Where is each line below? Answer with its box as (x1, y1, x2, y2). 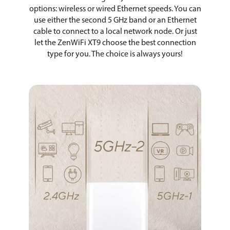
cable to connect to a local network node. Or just (33, 27, 197, 36)
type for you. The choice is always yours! (47, 50, 183, 59)
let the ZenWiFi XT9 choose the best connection (34, 39, 196, 47)
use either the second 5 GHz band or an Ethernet (33, 16, 197, 25)
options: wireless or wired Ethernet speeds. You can (29, 5, 201, 13)
